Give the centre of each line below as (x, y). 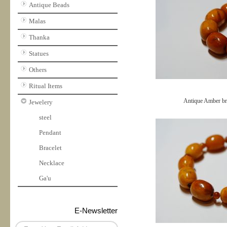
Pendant (50, 133)
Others (38, 70)
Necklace (52, 163)
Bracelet (50, 148)
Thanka (39, 37)
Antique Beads (49, 5)
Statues (39, 53)
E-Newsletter (96, 211)
